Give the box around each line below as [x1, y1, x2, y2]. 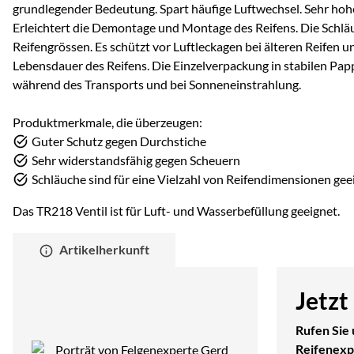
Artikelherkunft [59, 241, 150, 257]
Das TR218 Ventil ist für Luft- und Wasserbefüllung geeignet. [13, 202, 340, 218]
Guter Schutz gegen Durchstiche [32, 133, 206, 149]
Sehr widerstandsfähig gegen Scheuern [32, 152, 240, 168]
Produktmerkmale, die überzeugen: [13, 114, 202, 130]
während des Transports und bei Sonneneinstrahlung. [13, 76, 301, 92]
